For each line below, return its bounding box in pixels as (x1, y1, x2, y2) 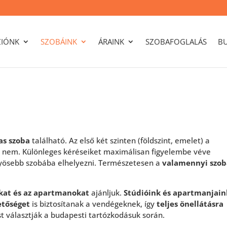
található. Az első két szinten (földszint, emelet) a (30, 135, 210, 145)
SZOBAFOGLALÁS (145, 36, 207, 47)
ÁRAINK (98, 36, 124, 47)
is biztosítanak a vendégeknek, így (30, 199, 157, 209)
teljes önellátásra (157, 199, 224, 209)
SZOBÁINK (40, 36, 77, 47)
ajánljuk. (89, 187, 124, 198)
